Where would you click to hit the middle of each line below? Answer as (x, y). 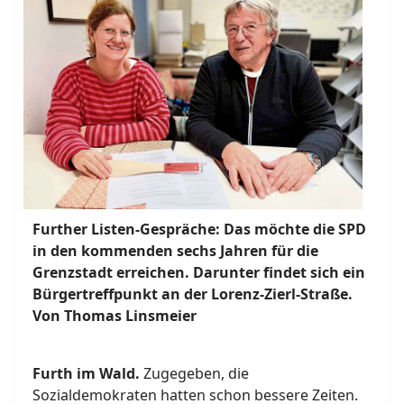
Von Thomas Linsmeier (115, 316)
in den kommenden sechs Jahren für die (175, 251)
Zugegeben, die (194, 374)
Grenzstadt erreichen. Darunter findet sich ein (199, 273)
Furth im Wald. (86, 374)
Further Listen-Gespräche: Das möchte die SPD (199, 230)
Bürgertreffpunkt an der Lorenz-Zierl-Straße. (193, 294)
